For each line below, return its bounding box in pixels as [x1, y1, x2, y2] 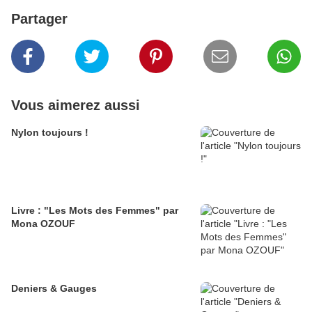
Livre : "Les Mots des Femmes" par [11, 205, 178, 217]
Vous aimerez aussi [11, 97, 140, 114]
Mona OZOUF [11, 218, 75, 230]
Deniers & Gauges [11, 283, 97, 295]
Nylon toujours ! [11, 127, 88, 139]
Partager [11, 11, 68, 27]
